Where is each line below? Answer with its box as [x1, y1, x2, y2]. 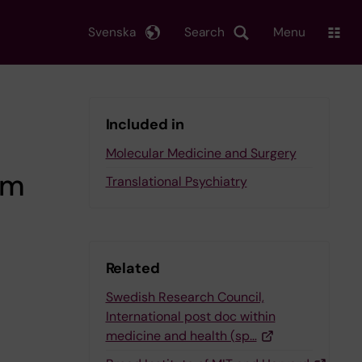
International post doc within [105, 308, 276, 325]
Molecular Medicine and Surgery [105, 145, 297, 162]
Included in [105, 115, 184, 134]
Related [105, 259, 160, 278]
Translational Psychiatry [105, 173, 247, 190]
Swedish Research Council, [105, 288, 264, 305]
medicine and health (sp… [105, 327, 257, 344]
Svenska [88, 23, 136, 40]
